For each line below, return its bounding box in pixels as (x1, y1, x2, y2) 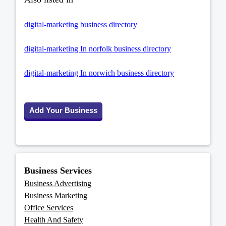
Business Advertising (24, 179, 91, 188)
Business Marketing (24, 191, 87, 200)
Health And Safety (24, 215, 83, 224)
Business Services (24, 165, 92, 176)
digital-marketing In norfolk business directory (24, 44, 171, 53)
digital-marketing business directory (24, 20, 137, 29)
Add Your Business (29, 106, 97, 115)
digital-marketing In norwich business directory (24, 69, 174, 78)
